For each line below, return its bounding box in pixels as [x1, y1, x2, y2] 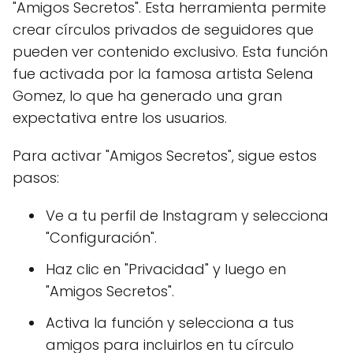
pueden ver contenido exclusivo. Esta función [13, 42, 328, 61]
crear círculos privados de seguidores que [13, 20, 314, 39]
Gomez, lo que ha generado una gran [13, 86, 282, 106]
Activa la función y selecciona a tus [46, 313, 294, 333]
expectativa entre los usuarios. [13, 108, 227, 128]
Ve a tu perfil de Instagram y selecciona [46, 206, 329, 225]
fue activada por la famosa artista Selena [13, 64, 314, 84]
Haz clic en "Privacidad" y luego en [46, 259, 286, 279]
